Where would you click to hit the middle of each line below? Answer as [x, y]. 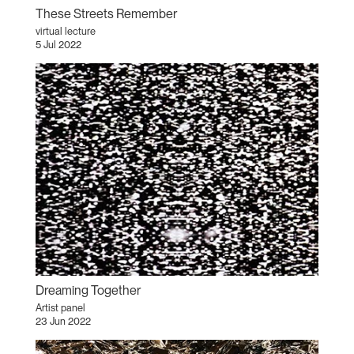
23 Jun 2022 [63, 322]
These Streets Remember [106, 14]
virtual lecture [65, 32]
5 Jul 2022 [58, 45]
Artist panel [60, 308]
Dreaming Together [88, 291]
